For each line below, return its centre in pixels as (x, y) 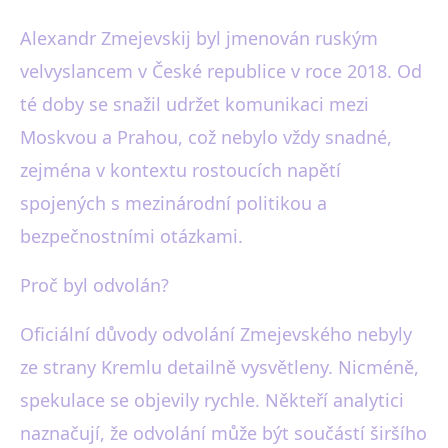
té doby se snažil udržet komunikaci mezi (194, 104)
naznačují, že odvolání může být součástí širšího (223, 433)
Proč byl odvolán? (94, 285)
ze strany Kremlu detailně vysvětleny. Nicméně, (219, 367)
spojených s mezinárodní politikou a (173, 203)
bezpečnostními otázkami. (131, 236)
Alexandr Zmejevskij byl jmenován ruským (199, 38)
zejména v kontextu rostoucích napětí (180, 170)
